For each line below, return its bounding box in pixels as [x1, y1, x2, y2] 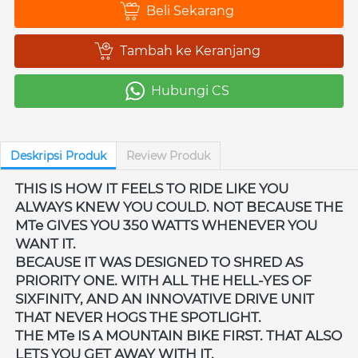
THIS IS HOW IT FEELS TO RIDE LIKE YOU [15, 180, 288, 197]
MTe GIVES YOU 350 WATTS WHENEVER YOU [15, 217, 317, 233]
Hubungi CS [151, 82, 229, 98]
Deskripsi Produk [10, 148, 106, 163]
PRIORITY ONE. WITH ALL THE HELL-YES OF [15, 272, 312, 288]
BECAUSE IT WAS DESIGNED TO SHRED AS [15, 253, 303, 270]
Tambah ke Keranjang [120, 42, 261, 58]
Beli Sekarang [146, 2, 234, 18]
